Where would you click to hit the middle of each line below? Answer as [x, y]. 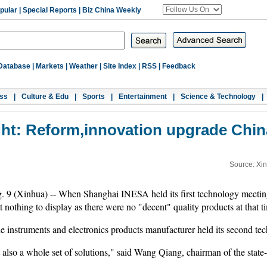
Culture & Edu [45, 97]
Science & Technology [218, 97]
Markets [50, 66]
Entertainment [143, 97]
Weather [83, 66]
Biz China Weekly [112, 10]
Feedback [179, 66]
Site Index [120, 66]
